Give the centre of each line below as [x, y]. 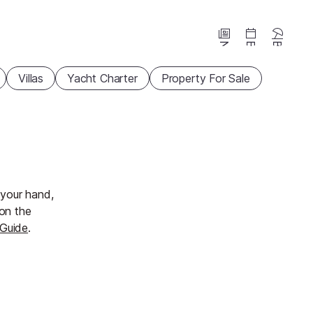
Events [251, 58]
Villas [31, 78]
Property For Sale [205, 78]
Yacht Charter [102, 78]
